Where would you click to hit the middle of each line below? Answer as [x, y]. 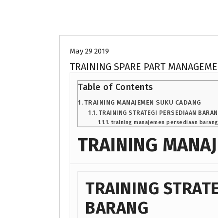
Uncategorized [105, 17]
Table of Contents [116, 87]
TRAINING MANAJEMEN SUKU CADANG [143, 102]
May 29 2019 [89, 51]
